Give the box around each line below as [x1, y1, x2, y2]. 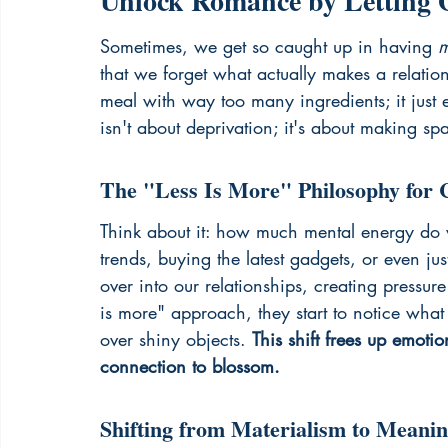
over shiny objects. [100, 327, 252, 351]
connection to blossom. [100, 354, 280, 378]
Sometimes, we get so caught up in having [100, 34, 438, 58]
